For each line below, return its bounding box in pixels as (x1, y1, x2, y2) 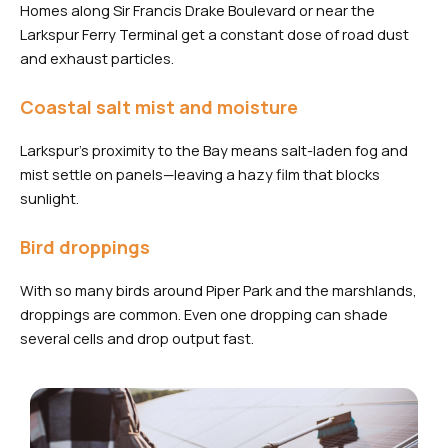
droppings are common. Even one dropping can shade (20, 304, 388, 325)
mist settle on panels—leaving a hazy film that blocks (20, 164, 380, 185)
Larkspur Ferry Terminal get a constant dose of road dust (20, 23, 409, 44)
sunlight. (20, 188, 79, 209)
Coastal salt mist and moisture (20, 95, 298, 120)
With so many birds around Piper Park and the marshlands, (20, 280, 417, 301)
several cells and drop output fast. (20, 328, 254, 349)
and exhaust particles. (20, 47, 174, 68)
